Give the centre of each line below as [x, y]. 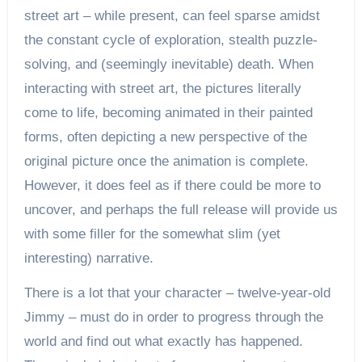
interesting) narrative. [88, 258]
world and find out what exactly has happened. [163, 341]
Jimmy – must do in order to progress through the [173, 317]
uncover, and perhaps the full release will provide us [181, 209]
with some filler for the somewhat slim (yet [152, 234]
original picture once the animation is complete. [166, 161]
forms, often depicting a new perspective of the [165, 137]
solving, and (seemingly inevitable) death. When [168, 64]
